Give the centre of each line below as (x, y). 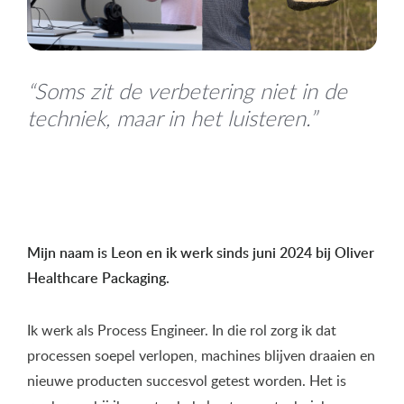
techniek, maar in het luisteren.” (172, 119)
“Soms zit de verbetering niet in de (187, 92)
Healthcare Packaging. (98, 278)
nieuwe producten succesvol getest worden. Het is (187, 381)
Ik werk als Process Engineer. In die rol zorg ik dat (182, 331)
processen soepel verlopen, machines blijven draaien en (201, 356)
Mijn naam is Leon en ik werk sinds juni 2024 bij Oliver (201, 253)
